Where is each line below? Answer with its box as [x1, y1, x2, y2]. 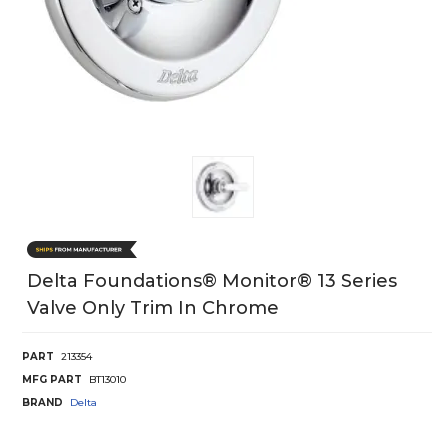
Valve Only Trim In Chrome [27, 297, 279, 320]
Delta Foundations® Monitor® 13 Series [27, 270, 397, 293]
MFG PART [22, 373, 82, 387]
